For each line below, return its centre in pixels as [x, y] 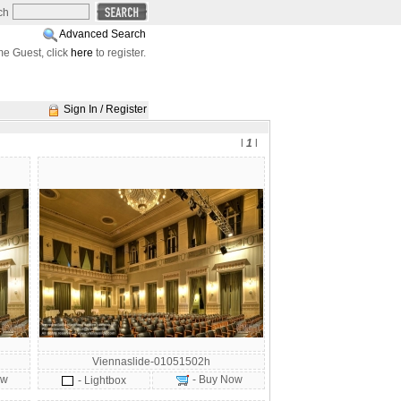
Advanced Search [102, 34]
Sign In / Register [105, 109]
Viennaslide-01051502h [151, 362]
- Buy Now [216, 380]
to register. [119, 53]
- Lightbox [102, 380]
